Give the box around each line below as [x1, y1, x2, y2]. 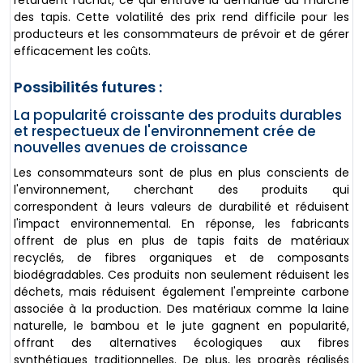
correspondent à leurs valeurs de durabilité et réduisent [14, 198, 349, 215]
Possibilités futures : [14, 76, 162, 97]
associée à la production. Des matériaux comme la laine [14, 300, 349, 317]
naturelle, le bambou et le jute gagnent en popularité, [14, 317, 349, 334]
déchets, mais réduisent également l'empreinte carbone [14, 283, 349, 300]
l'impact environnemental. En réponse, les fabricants [14, 215, 349, 232]
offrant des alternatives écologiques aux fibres [14, 334, 349, 351]
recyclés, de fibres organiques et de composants [14, 249, 349, 266]
